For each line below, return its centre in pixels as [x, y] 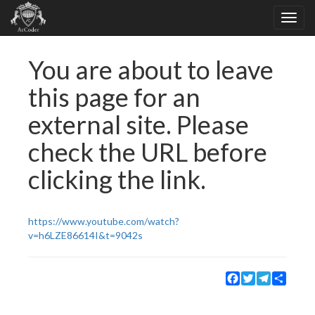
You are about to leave [151, 70]
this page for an [114, 97]
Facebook [261, 277]
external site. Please [139, 124]
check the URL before [148, 152]
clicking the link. [117, 179]
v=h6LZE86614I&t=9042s [85, 235]
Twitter [272, 277]
